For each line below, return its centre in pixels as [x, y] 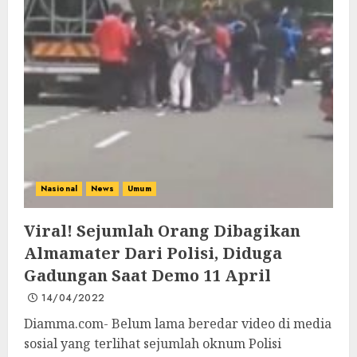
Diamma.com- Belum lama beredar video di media [178, 324]
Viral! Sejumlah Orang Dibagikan [162, 231]
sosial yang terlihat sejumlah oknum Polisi [153, 343]
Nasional [59, 188]
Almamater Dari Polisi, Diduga [153, 253]
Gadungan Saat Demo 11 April [147, 275]
